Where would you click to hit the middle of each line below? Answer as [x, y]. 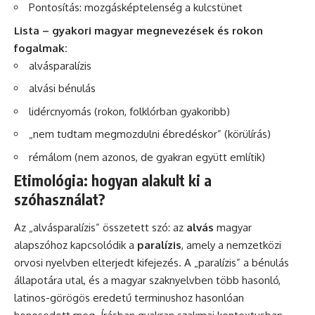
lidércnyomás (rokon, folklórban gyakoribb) [129, 111]
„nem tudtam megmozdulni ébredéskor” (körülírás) [150, 134]
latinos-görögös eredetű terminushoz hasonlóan [129, 297]
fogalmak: [41, 48]
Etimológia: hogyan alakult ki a [113, 181]
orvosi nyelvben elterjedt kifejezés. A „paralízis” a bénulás [152, 262]
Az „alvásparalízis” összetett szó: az [100, 227]
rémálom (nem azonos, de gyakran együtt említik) [147, 157]
